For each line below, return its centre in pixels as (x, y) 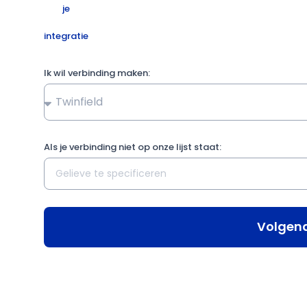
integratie (66, 36)
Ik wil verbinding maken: (97, 73)
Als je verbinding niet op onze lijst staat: (132, 147)
